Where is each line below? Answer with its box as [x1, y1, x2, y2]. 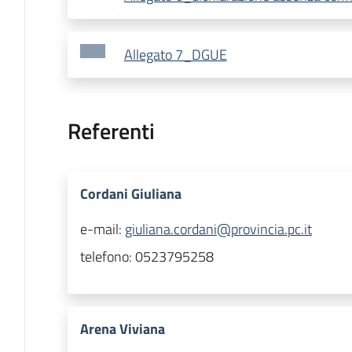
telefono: [79, 246, 135, 268]
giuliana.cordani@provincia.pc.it [124, 218, 312, 240]
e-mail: [79, 218, 125, 240]
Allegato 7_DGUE [123, 44, 227, 66]
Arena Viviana [79, 318, 165, 340]
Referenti [67, 114, 155, 148]
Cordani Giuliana [79, 183, 181, 205]
